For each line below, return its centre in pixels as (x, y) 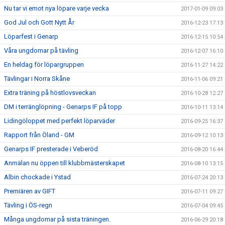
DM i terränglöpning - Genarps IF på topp (63, 107)
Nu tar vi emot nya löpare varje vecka (57, 8)
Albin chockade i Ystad (37, 177)
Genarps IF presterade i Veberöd (51, 149)
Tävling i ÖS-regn (28, 205)
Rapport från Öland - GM (39, 135)
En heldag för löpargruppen (44, 65)
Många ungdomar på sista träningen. (57, 219)
